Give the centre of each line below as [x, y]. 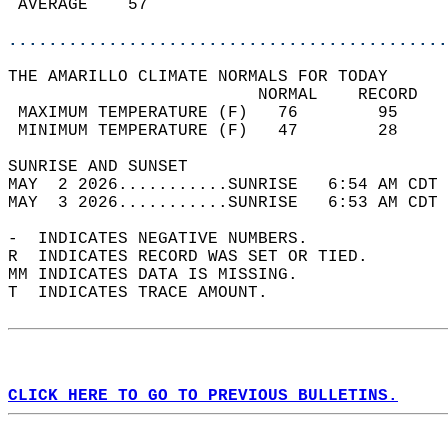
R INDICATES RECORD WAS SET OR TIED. [198, 257]
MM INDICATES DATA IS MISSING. [163, 275]
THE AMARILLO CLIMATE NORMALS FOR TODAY [208, 77]
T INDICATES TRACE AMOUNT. [148, 293]
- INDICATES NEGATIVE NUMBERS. [168, 239]
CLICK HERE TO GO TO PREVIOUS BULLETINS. [203, 396]
